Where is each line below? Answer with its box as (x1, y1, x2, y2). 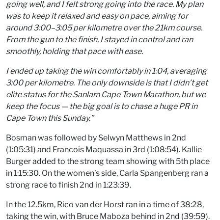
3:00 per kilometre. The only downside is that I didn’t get (6, 78, 208, 87)
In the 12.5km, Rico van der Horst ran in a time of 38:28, (6, 200, 204, 209)
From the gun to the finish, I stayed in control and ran (6, 35, 193, 44)
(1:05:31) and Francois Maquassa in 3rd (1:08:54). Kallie (6, 145, 202, 154)
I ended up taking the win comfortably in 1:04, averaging (6, 66, 207, 76)
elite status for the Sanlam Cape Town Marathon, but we (6, 90, 206, 99)
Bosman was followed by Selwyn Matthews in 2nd (6, 133, 186, 142)
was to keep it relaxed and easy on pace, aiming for (6, 11, 188, 21)
